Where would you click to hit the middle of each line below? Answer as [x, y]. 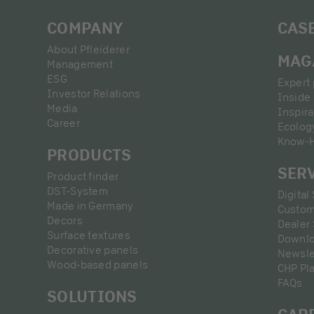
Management [80, 64]
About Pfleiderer [88, 50]
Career [63, 123]
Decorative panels [93, 250]
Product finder [83, 177]
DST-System [77, 191]
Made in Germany [90, 206]
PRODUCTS [89, 155]
